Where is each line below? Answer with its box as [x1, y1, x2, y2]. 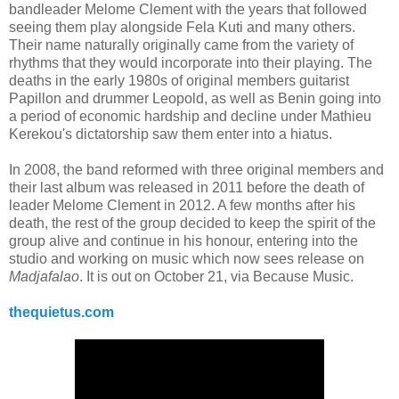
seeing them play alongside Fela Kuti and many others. [9, 19, 355, 35]
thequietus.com [9, 304, 114, 320]
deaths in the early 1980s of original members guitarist [9, 72, 349, 88]
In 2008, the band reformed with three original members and [9, 161, 384, 177]
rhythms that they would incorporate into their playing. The [9, 54, 372, 70]
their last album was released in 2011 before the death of [9, 179, 364, 195]
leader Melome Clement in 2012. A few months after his [9, 197, 355, 213]
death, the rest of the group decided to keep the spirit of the [9, 215, 376, 231]
